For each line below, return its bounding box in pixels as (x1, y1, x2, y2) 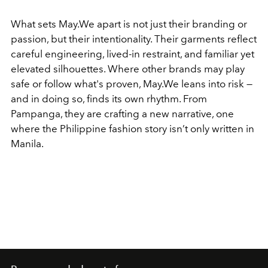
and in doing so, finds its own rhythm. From (11, 92, 207, 105)
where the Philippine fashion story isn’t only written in (11, 122, 254, 135)
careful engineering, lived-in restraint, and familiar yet (11, 47, 254, 60)
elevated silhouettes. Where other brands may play (11, 62, 245, 75)
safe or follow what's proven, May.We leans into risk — (11, 77, 252, 90)
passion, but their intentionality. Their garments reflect (11, 32, 257, 45)
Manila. (11, 137, 44, 150)
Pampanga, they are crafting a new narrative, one (11, 107, 234, 120)
